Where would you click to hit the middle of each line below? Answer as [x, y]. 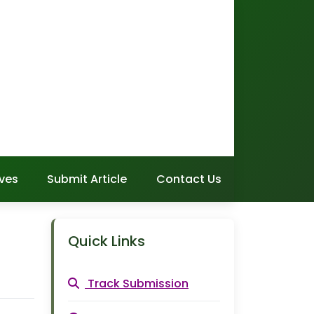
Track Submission [138, 284]
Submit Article [87, 179]
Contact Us [189, 179]
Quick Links [107, 241]
